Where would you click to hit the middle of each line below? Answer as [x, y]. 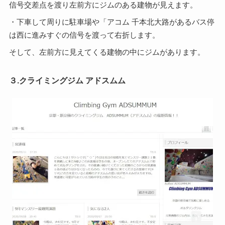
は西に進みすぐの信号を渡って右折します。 [84, 35]
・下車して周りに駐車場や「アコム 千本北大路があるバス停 [111, 22]
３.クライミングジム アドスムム [67, 81]
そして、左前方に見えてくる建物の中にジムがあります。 [107, 52]
